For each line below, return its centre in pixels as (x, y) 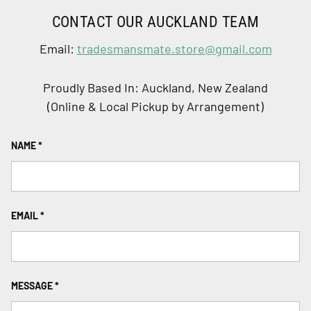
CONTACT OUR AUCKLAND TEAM (155, 22)
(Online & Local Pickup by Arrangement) (155, 107)
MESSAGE (32, 286)
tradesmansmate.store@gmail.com (174, 49)
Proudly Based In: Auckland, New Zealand (155, 88)
